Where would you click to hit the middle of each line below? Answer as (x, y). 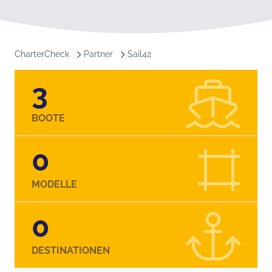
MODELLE (54, 184)
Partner (98, 54)
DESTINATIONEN (71, 250)
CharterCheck (42, 54)
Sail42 (139, 54)
